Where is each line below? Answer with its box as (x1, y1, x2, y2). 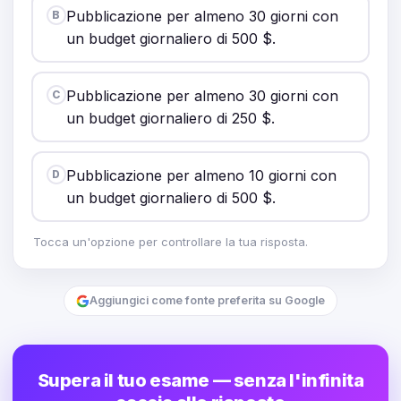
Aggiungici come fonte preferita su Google (90, 294, 325, 307)
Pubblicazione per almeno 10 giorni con (65, 166, 337, 184)
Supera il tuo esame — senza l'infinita (37, 370, 364, 391)
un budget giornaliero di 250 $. (65, 108, 275, 127)
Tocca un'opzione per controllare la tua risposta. (33, 235, 308, 249)
